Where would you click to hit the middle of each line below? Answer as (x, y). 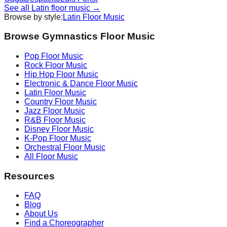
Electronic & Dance (59, 83)
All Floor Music (51, 156)
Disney (37, 129)
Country (39, 101)
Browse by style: (33, 17)
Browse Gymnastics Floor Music (80, 36)
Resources (29, 176)
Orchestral (43, 147)
